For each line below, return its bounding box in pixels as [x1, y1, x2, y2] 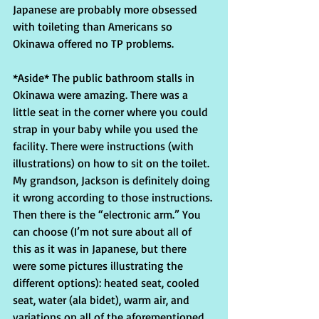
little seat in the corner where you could [13, 105, 211, 120]
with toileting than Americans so [13, 19, 175, 34]
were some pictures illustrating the [13, 258, 186, 273]
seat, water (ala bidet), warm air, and [13, 293, 192, 308]
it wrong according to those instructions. [13, 190, 215, 205]
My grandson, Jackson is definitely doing [13, 173, 213, 188]
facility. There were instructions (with [13, 139, 197, 154]
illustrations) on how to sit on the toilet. [13, 156, 212, 171]
